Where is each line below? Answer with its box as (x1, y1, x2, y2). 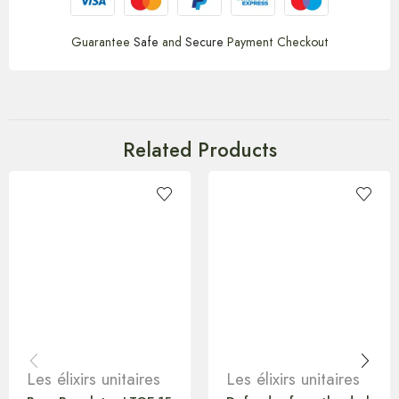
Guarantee (70, 32, 134, 51)
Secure (184, 32, 224, 51)
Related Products (122, 134, 277, 164)
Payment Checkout (223, 32, 329, 51)
